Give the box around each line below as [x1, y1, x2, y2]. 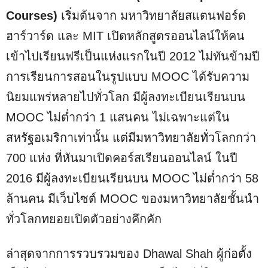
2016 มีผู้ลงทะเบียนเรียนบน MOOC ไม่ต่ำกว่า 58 [6, 172, 258, 185]
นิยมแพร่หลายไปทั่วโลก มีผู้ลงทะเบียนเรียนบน [6, 90, 245, 103]
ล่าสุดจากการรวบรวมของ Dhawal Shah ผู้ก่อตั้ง [6, 247, 252, 260]
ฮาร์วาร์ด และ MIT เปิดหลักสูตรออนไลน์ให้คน [6, 29, 245, 42]
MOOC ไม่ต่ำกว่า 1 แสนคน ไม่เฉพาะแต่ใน [6, 111, 230, 124]
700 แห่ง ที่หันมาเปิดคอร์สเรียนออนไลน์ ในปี [6, 151, 237, 165]
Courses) [6, 9, 57, 22]
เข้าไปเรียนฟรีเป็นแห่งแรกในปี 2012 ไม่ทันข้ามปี [6, 50, 260, 63]
